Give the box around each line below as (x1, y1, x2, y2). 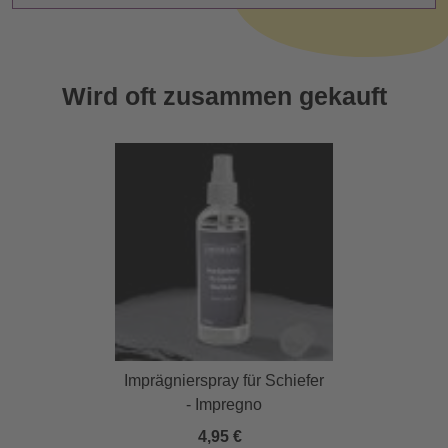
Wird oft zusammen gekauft (61, 82, 387, 111)
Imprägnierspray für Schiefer (124, 372, 324, 390)
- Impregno (186, 396, 262, 414)
